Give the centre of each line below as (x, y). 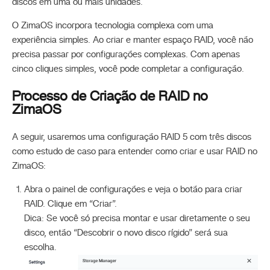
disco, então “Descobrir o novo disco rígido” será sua (126, 233)
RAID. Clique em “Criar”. (71, 204)
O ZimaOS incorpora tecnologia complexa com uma (113, 26)
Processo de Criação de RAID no (110, 96)
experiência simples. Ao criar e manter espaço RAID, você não (133, 40)
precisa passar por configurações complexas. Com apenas (126, 55)
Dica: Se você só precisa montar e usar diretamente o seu (137, 218)
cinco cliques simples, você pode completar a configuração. (128, 69)
